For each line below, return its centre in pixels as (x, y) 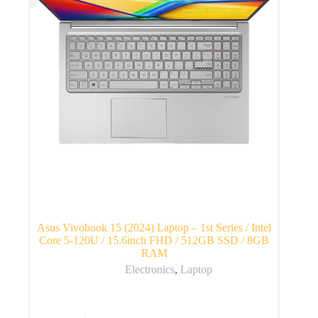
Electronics (149, 269)
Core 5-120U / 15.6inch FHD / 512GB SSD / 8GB (154, 240)
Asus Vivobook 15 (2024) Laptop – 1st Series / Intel (154, 227)
